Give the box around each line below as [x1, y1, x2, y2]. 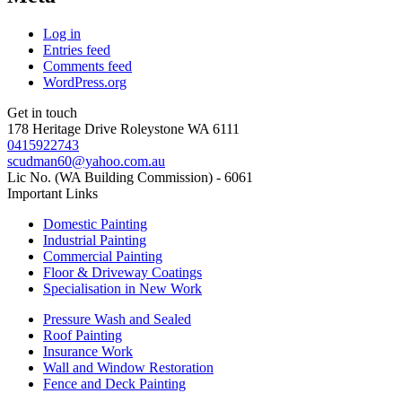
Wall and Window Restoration [43, 359, 214, 375]
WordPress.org [43, 74, 127, 90]
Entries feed [43, 41, 110, 57]
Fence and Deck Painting [43, 375, 186, 391]
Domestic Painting [43, 215, 147, 232]
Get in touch [7, 104, 77, 120]
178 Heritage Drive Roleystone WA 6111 [7, 120, 240, 136]
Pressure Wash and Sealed [43, 310, 191, 327]
